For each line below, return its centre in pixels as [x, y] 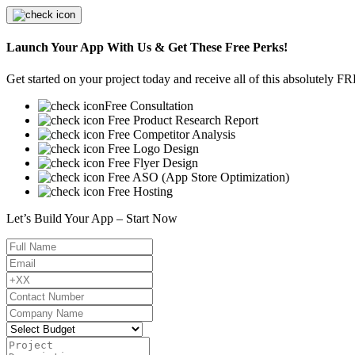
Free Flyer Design [151, 162]
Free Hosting [139, 191]
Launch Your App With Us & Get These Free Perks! [147, 48]
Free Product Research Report [181, 120]
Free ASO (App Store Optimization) [197, 177]
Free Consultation [149, 105]
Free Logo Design [152, 148]
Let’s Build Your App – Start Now [92, 218]
